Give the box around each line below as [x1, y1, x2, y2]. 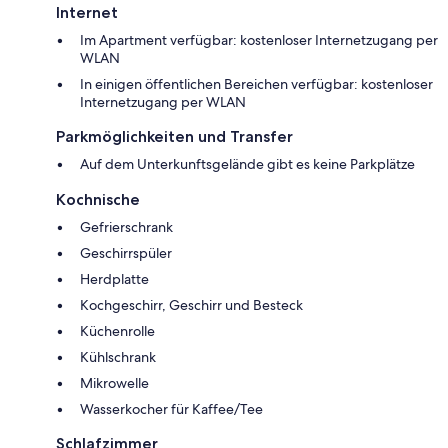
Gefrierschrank [80, 217, 173, 236]
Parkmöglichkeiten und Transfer [56, 126, 293, 146]
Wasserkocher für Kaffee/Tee [80, 399, 263, 418]
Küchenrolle [80, 321, 155, 340]
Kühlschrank [80, 347, 156, 366]
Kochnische [56, 189, 140, 209]
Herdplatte [80, 269, 149, 288]
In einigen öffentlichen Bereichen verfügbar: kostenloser [80, 74, 433, 93]
